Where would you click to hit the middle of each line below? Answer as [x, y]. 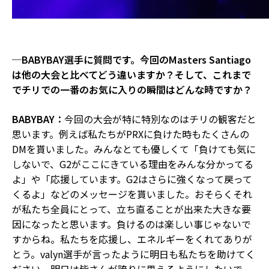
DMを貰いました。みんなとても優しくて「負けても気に [134, 149]
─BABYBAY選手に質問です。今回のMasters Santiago [131, 59]
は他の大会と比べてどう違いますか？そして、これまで [131, 74]
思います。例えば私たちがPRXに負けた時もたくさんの [131, 134]
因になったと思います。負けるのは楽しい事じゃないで [131, 224]
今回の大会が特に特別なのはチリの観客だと [160, 119]
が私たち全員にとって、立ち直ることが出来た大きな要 [131, 209]
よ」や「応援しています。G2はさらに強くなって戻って [132, 179]
